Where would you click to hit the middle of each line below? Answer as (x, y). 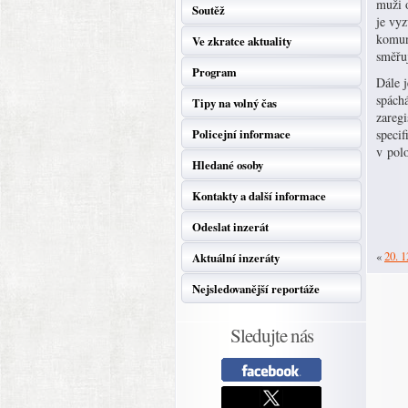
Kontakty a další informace (259, 196)
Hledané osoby (228, 165)
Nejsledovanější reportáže (256, 289)
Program (214, 72)
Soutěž (209, 10)
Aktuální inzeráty (236, 258)
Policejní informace (241, 134)
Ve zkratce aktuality (242, 41)
